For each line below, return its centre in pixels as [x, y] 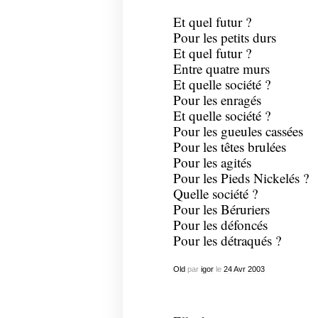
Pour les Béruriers [221, 209]
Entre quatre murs [221, 69]
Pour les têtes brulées [229, 147]
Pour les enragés [217, 100]
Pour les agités [212, 163]
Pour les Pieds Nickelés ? [241, 178]
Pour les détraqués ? [227, 241]
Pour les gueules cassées [238, 131]
